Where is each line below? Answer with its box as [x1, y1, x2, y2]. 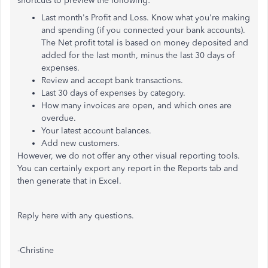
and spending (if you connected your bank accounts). [41, 25, 245, 35]
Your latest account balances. [41, 126, 151, 136]
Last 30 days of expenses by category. [41, 88, 185, 98]
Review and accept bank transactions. [41, 75, 183, 86]
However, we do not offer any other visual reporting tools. [17, 151, 240, 161]
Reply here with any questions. [17, 211, 136, 221]
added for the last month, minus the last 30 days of [41, 50, 234, 60]
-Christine [17, 245, 54, 255]
